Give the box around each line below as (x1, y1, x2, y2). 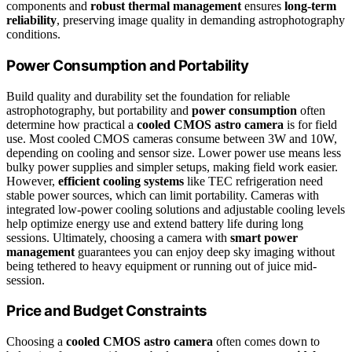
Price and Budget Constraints (6, 302, 207, 321)
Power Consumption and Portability (6, 56, 249, 75)
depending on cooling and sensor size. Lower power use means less (6, 145, 341, 159)
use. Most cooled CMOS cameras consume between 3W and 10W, (6, 131, 337, 145)
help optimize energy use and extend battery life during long (6, 216, 303, 230)
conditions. (6, 27, 60, 42)
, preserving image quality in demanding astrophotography (57, 13, 345, 27)
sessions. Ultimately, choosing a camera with (6, 230, 230, 244)
